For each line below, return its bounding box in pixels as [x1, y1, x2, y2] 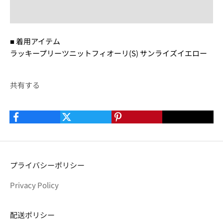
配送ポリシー [10, 210, 55, 221]
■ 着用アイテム [10, 36, 60, 47]
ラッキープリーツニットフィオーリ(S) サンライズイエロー [10, 48, 207, 59]
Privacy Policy [10, 180, 59, 191]
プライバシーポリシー [10, 160, 85, 171]
